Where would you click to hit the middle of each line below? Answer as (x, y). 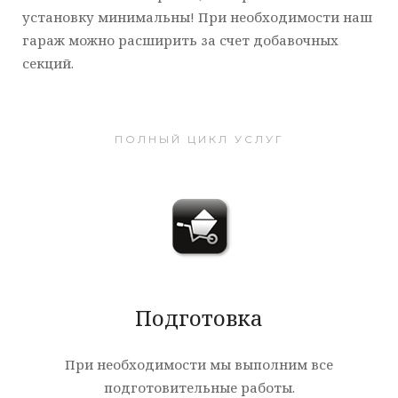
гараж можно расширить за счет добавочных (180, 40)
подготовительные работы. (199, 387)
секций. (48, 63)
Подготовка (199, 318)
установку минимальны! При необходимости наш (197, 17)
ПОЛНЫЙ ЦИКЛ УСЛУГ (199, 139)
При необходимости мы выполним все (199, 364)
